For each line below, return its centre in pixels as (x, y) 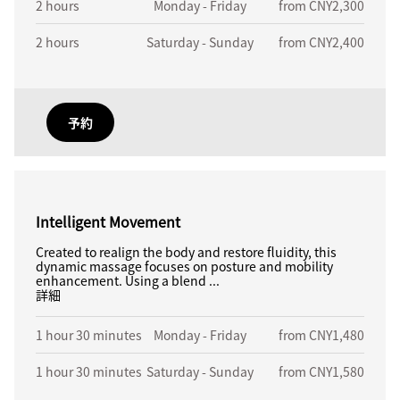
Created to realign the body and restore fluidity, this (186, 252)
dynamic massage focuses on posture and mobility (184, 266)
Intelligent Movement (108, 221)
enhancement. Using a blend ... (128, 280)
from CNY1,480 (322, 335)
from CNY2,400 (322, 42)
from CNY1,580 (322, 371)
